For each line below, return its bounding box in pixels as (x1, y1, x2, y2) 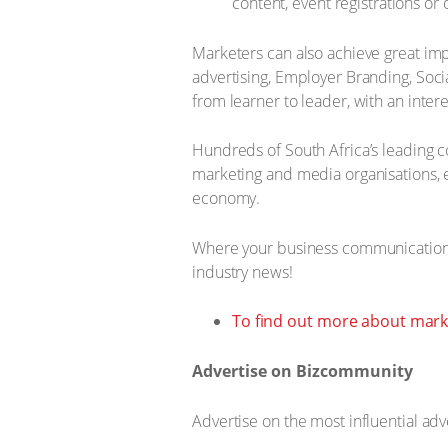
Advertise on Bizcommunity (192, 359, 413, 382)
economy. (192, 187, 261, 209)
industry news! (192, 260, 293, 283)
